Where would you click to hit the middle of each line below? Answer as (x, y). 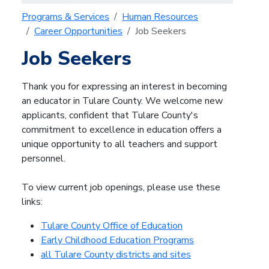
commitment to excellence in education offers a (122, 129)
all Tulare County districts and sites (116, 254)
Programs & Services (65, 17)
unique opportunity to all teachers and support (119, 144)
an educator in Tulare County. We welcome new (122, 101)
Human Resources (160, 17)
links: (32, 201)
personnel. (44, 158)
